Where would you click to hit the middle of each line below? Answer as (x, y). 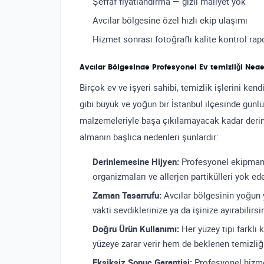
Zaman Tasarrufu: (127, 195)
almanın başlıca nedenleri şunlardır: (149, 137)
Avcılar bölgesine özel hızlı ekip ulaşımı (170, 20)
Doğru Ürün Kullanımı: (136, 229)
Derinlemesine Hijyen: (136, 161)
